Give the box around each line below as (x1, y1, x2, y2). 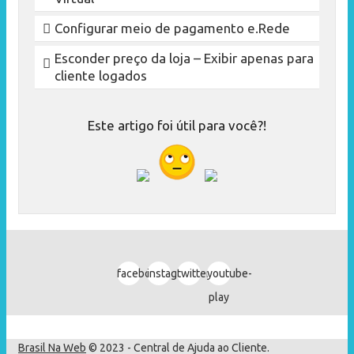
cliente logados (55, 68, 147, 83)
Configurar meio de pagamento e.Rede (55, 21, 290, 36)
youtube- (207, 267, 252, 280)
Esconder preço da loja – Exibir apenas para (55, 51, 314, 66)
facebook (117, 267, 163, 280)
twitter (177, 267, 210, 280)
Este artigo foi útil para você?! (88, 118, 266, 133)
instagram (147, 267, 195, 280)
